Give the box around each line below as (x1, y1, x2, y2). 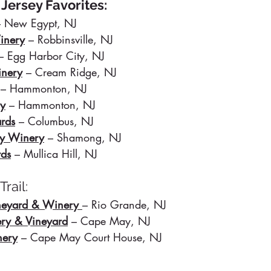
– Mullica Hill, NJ (15, 146, 97, 162)
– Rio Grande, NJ (82, 197, 166, 212)
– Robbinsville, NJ (25, 32, 113, 47)
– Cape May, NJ (71, 214, 151, 229)
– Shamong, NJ (44, 130, 122, 145)
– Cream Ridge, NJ (22, 65, 117, 80)
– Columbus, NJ (15, 114, 94, 129)
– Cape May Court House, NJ (18, 230, 162, 245)
